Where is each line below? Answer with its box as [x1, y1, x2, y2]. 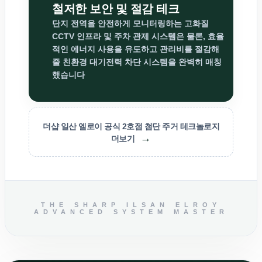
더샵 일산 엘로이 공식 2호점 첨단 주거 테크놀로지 [43, 122, 219, 132]
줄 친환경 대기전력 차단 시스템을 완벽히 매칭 [52, 57, 222, 67]
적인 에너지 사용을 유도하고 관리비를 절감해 [52, 44, 219, 54]
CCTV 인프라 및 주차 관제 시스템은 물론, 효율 [52, 32, 224, 42]
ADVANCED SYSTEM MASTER [33, 208, 229, 216]
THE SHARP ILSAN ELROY [41, 201, 221, 209]
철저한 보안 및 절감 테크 [52, 2, 179, 16]
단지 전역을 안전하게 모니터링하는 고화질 [52, 19, 209, 29]
